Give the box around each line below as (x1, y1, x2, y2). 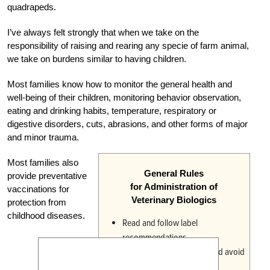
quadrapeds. (7, 1, 56, 12)
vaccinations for (7, 183, 69, 194)
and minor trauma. (7, 131, 79, 142)
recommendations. (122, 231, 189, 243)
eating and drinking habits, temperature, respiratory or (7, 105, 216, 116)
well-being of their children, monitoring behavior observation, (7, 92, 241, 102)
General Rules (144, 168, 204, 178)
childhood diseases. (7, 210, 85, 221)
